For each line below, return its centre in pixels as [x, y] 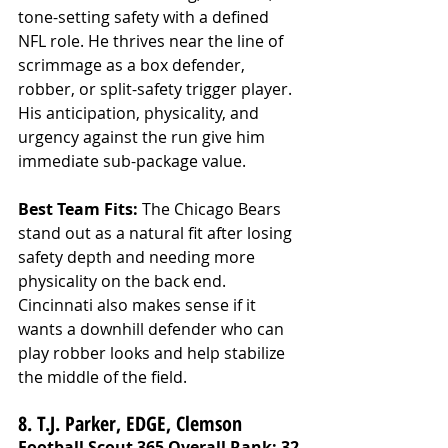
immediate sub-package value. [132, 160]
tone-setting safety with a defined [145, 16]
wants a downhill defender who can [153, 328]
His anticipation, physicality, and [140, 112]
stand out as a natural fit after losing [157, 232]
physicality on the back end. [124, 280]
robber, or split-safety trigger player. [157, 88]
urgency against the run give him [143, 136]
